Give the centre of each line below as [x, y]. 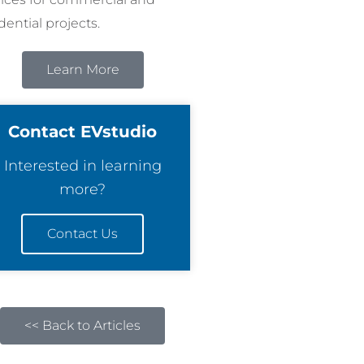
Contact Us [82, 233]
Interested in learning [82, 165]
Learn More [82, 69]
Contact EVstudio [82, 131]
